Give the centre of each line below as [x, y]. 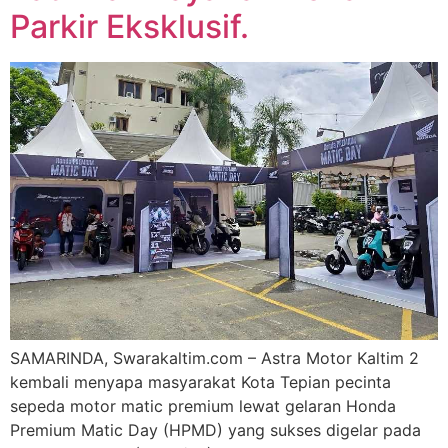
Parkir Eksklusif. [129, 27]
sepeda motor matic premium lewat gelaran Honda [203, 406]
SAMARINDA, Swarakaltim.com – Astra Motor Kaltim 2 [214, 358]
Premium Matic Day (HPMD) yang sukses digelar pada [215, 430]
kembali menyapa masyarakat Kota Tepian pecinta [200, 382]
